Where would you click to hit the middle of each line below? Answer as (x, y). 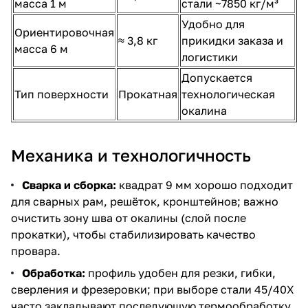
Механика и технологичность (131, 155)
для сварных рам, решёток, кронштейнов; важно (145, 201)
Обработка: (54, 273)
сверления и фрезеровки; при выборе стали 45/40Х (153, 289)
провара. (36, 251)
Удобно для (213, 24)
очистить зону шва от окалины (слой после (129, 218)
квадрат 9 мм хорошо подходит (205, 185)
